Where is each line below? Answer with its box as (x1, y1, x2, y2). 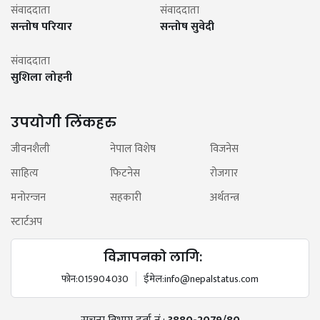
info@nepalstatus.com (164, 271, 259, 288)
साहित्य (11, 164, 39, 183)
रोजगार (209, 164, 238, 183)
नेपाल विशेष (110, 140, 156, 159)
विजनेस (209, 140, 239, 159)
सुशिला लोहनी (11, 68, 72, 88)
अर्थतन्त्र (209, 189, 239, 207)
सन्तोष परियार (11, 17, 72, 37)
